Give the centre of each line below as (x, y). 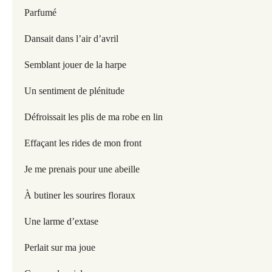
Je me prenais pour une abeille (82, 169)
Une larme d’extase (63, 221)
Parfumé (40, 12)
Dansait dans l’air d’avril (71, 39)
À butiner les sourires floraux (80, 195)
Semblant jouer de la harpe (75, 65)
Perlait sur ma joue (60, 247)
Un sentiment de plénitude (74, 91)
